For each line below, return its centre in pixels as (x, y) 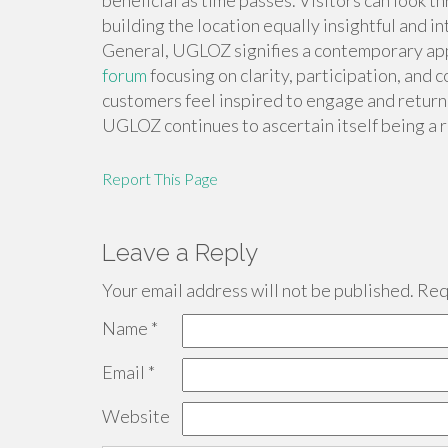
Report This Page (160, 178)
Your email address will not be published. (258, 290)
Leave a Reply (180, 252)
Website (136, 416)
